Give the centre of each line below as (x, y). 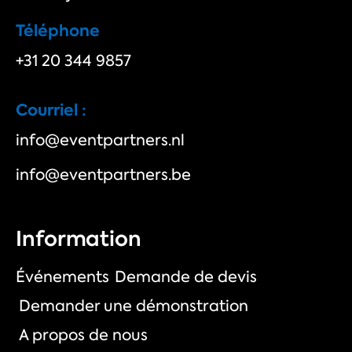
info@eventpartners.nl (100, 139)
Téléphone (58, 31)
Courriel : (51, 110)
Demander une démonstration (133, 306)
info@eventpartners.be (103, 174)
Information (79, 239)
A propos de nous (83, 335)
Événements (62, 277)
